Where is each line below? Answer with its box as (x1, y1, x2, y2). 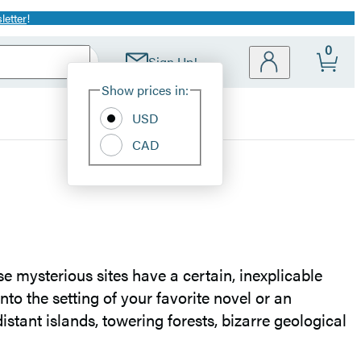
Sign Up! (148, 52, 197, 71)
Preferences (222, 87, 327, 110)
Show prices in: (102, 81, 189, 99)
